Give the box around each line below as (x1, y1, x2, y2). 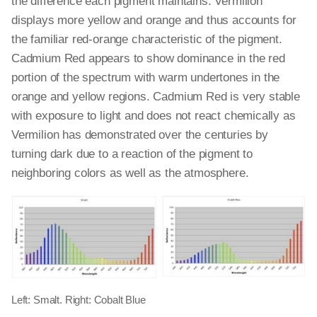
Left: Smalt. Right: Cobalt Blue (11, 294, 146, 306)
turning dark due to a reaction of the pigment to (11, 147, 253, 161)
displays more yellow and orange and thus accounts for (11, 13, 296, 27)
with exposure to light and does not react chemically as (11, 109, 296, 122)
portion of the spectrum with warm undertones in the (11, 71, 280, 84)
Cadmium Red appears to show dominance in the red (11, 52, 285, 65)
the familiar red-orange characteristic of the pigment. (11, 33, 282, 46)
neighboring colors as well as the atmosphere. (11, 166, 249, 180)
